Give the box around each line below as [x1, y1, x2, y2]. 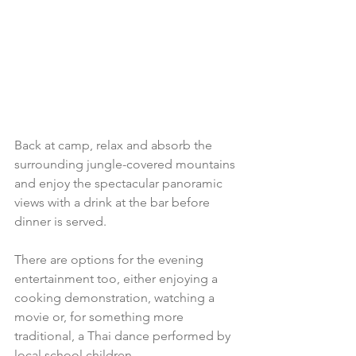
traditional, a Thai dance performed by [14, 328, 234, 344]
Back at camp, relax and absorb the [14, 137, 215, 153]
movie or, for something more [14, 309, 187, 325]
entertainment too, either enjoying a [14, 271, 221, 287]
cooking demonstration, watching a [14, 290, 218, 306]
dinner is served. [14, 214, 106, 230]
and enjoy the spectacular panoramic [14, 176, 226, 192]
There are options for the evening [14, 252, 207, 268]
